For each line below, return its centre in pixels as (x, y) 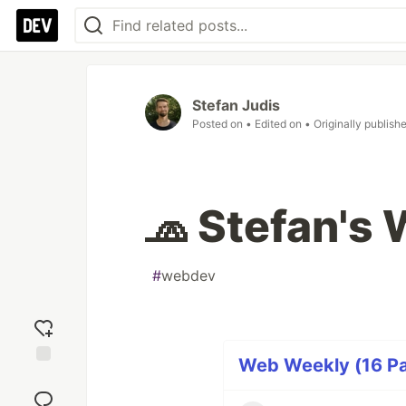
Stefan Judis (236, 105)
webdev (188, 275)
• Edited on (275, 124)
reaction (43, 392)
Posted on (219, 124)
